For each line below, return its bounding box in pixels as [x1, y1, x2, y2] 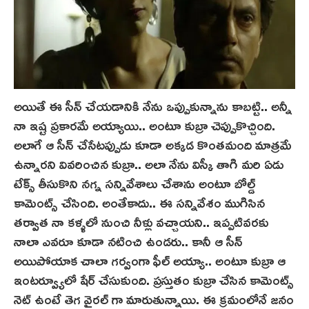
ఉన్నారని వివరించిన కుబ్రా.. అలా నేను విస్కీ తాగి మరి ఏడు [14, 150, 284, 177]
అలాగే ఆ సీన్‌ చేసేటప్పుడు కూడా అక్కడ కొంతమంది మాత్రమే [14, 131, 292, 158]
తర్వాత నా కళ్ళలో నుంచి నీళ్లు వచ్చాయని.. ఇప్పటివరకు [14, 208, 269, 235]
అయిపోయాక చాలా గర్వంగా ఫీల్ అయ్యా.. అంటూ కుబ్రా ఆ [14, 247, 286, 274]
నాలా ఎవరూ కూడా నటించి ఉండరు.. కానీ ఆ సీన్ [14, 228, 243, 255]
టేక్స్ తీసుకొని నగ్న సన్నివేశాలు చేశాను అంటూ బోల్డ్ [14, 170, 255, 197]
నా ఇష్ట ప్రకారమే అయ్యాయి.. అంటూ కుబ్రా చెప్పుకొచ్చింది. [14, 112, 275, 139]
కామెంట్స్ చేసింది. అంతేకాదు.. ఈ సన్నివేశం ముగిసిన [14, 189, 265, 216]
